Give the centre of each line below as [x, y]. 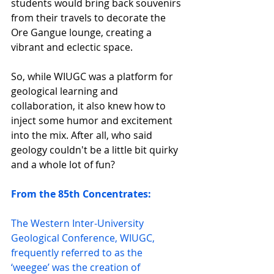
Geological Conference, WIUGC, [84, 238]
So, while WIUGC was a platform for [93, 76]
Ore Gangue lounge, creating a [83, 32]
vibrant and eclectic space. [72, 47]
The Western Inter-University [79, 223]
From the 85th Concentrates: [82, 194]
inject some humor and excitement [93, 120]
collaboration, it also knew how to [90, 106]
